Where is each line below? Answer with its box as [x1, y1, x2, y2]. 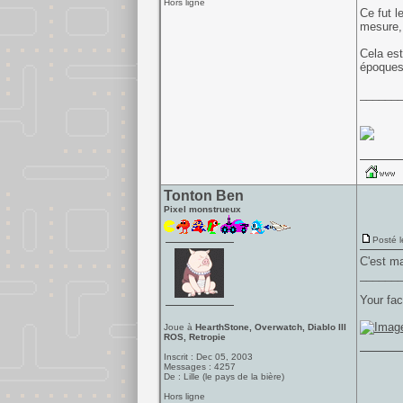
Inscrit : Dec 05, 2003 [163, 352, 253, 362]
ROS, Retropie [163, 332, 226, 342]
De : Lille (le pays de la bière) [163, 372, 284, 381]
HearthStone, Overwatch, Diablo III [194, 322, 346, 332]
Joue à [163, 322, 195, 332]
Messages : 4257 [163, 362, 236, 372]
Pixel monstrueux [163, 204, 241, 214]
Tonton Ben [163, 188, 244, 203]
